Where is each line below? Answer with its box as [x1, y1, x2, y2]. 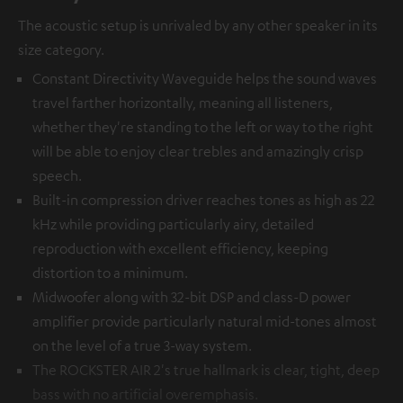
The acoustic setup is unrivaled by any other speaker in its [18, 15, 378, 34]
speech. [32, 166, 82, 184]
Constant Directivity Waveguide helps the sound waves [32, 68, 377, 87]
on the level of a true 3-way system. [32, 336, 252, 354]
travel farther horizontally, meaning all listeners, [32, 93, 333, 112]
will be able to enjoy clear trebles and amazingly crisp [32, 141, 363, 160]
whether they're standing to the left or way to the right [32, 117, 373, 136]
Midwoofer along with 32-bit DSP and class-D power [32, 287, 351, 306]
